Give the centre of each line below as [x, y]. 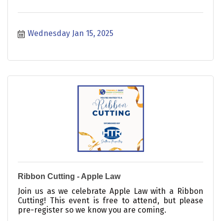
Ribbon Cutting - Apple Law [69, 176]
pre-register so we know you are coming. [92, 210]
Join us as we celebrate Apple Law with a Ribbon [110, 191]
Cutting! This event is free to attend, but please [110, 200]
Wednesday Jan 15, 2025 [71, 33]
